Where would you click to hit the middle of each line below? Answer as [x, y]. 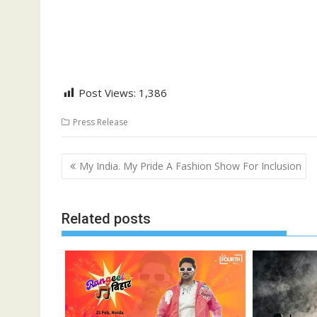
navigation [100, 180]
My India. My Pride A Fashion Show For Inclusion [190, 166]
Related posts [106, 219]
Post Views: [107, 93]
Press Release [100, 122]
